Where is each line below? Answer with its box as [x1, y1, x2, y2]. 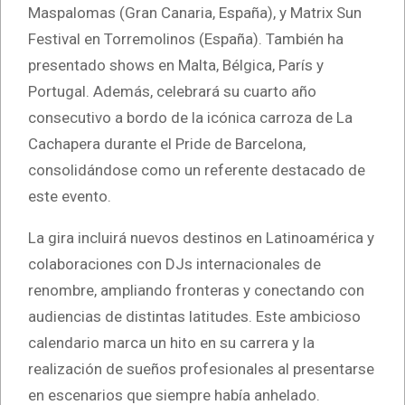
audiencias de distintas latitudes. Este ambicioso [28, 307, 361, 326]
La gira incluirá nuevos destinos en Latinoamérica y [28, 229, 374, 248]
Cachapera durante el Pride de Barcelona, [28, 135, 306, 154]
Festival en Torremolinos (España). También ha [28, 30, 344, 49]
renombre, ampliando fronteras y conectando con [28, 281, 364, 300]
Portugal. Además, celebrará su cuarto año [28, 82, 316, 101]
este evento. [28, 187, 111, 206]
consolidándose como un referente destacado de [28, 161, 365, 180]
